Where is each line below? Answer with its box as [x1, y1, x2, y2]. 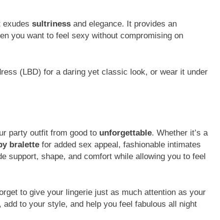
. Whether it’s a [152, 128, 208, 137]
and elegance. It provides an [71, 19, 177, 29]
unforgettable [99, 128, 152, 137]
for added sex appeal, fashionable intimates [39, 139, 201, 149]
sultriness [32, 19, 71, 29]
